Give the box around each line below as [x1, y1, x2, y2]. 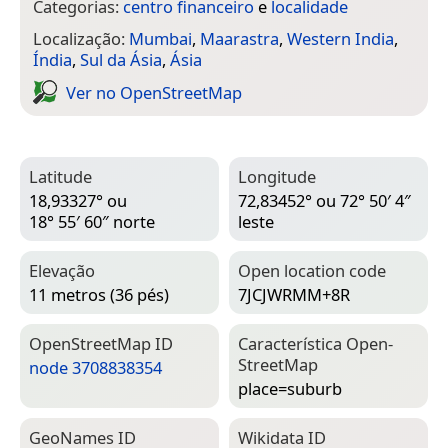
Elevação [29, 259, 95, 283]
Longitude [238, 165, 316, 189]
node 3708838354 [29, 356, 162, 380]
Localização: [33, 27, 129, 51]
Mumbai [129, 27, 192, 51]
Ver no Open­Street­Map [66, 80, 242, 104]
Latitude [29, 165, 92, 189]
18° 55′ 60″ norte [29, 210, 155, 234]
